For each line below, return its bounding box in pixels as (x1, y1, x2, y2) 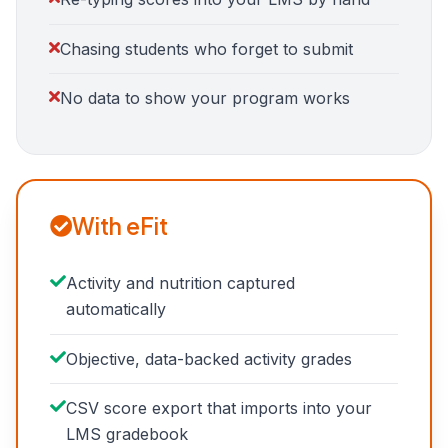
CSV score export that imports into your (66, 398, 372, 419)
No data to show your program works (60, 88, 350, 109)
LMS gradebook (66, 424, 188, 445)
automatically (66, 299, 166, 320)
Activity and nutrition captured (66, 273, 295, 294)
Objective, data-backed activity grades (66, 348, 352, 369)
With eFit (72, 212, 168, 241)
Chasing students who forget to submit (60, 38, 353, 59)
